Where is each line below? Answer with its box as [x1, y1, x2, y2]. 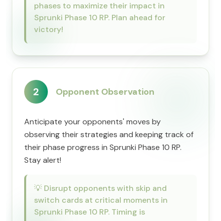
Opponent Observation [56, 86, 154, 98]
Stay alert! [24, 155, 61, 165]
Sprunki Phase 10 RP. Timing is [34, 207, 145, 217]
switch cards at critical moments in [34, 195, 168, 205]
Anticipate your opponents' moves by [24, 116, 161, 127]
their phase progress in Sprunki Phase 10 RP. [24, 142, 182, 152]
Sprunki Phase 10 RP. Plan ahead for [34, 12, 165, 23]
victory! [34, 24, 63, 35]
